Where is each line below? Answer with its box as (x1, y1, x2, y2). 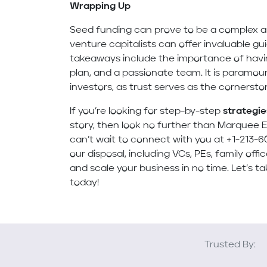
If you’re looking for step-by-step (70, 107, 223, 117)
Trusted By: (204, 240, 256, 250)
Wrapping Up (70, 2, 131, 12)
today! (70, 178, 100, 188)
